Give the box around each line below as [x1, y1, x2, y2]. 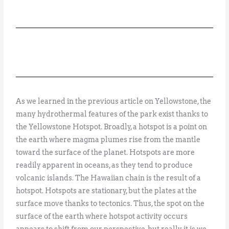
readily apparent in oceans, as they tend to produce [16, 161, 193, 170]
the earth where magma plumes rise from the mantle [16, 135, 201, 144]
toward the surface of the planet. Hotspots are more [16, 148, 195, 157]
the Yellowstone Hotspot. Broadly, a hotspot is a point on [16, 123, 208, 131]
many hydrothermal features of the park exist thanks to [16, 110, 209, 119]
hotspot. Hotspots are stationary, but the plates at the [16, 187, 197, 195]
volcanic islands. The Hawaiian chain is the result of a [16, 174, 201, 182]
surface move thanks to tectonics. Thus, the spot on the [16, 199, 205, 208]
